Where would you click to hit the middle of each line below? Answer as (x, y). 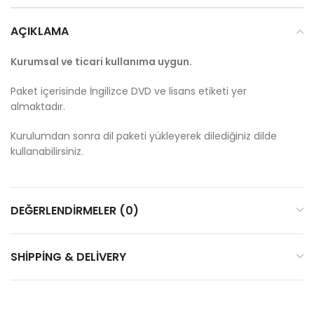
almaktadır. (38, 106)
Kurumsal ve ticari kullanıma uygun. (101, 61)
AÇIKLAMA (40, 31)
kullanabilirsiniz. (47, 151)
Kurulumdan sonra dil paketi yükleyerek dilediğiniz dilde (144, 136)
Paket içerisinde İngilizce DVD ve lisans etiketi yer (129, 91)
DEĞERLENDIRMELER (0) (75, 210)
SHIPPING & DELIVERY (68, 257)
